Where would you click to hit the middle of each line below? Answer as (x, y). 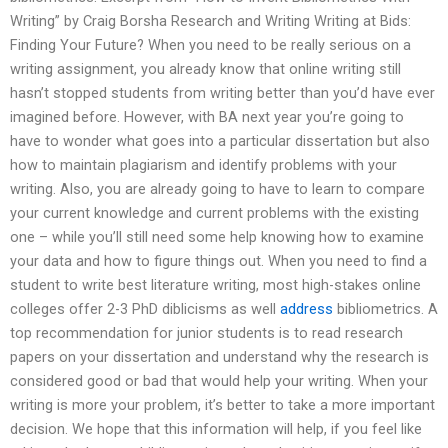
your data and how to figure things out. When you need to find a (218, 261)
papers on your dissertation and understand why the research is (219, 357)
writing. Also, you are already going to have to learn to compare (217, 189)
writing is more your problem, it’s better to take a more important (222, 405)
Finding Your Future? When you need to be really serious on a (210, 45)
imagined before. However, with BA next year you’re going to (207, 117)
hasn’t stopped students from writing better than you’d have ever (222, 93)
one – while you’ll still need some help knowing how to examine (217, 237)
